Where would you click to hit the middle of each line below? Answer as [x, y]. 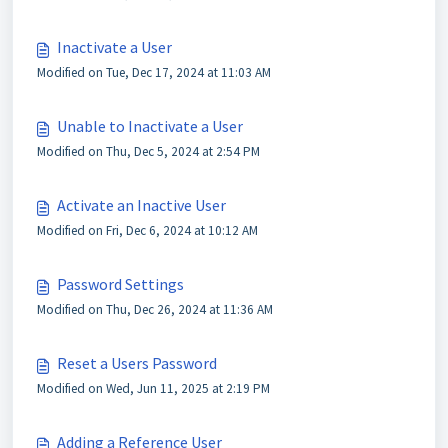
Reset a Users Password [137, 363]
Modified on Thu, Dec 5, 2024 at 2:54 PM [148, 151]
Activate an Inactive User [141, 205]
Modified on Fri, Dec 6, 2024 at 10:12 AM [147, 230]
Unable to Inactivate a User [150, 126]
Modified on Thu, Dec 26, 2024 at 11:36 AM [155, 309]
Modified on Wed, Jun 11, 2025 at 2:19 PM [153, 388]
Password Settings [120, 284]
